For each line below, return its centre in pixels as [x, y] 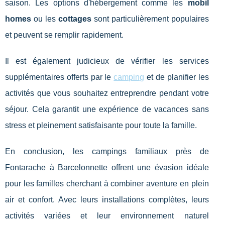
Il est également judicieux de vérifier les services [107, 61]
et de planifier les [177, 77]
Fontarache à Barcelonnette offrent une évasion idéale [107, 167]
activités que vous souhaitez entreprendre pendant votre [107, 93]
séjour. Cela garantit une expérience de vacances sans [107, 109]
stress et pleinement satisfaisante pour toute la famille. [101, 125]
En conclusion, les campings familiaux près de [107, 151]
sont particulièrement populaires [150, 19]
